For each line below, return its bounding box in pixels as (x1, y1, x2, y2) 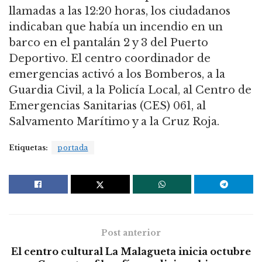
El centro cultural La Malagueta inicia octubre (11, 245, 251, 257)
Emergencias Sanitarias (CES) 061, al (9, 99, 206, 112)
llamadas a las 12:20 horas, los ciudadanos (9, 4, 230, 18)
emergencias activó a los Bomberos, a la (9, 67, 225, 81)
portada (57, 143, 88, 152)
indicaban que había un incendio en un (9, 20, 223, 33)
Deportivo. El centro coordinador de (9, 51, 211, 65)
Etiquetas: (9, 143, 48, 152)
